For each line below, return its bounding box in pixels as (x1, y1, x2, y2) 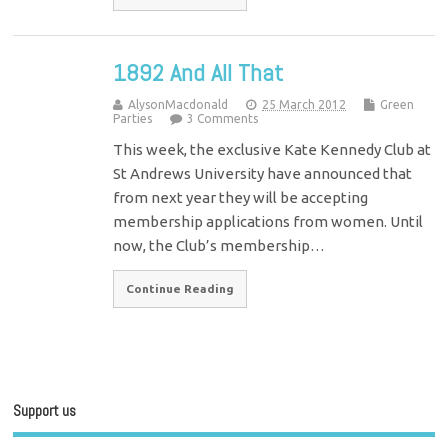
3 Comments (187, 112, 259, 126)
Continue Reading (126, 282, 235, 296)
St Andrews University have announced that (113, 165, 413, 183)
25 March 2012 (262, 98, 347, 112)
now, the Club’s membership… (113, 237, 326, 255)
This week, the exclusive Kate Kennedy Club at (113, 141, 432, 159)
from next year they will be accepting (113, 189, 369, 207)
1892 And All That (113, 57, 284, 89)
